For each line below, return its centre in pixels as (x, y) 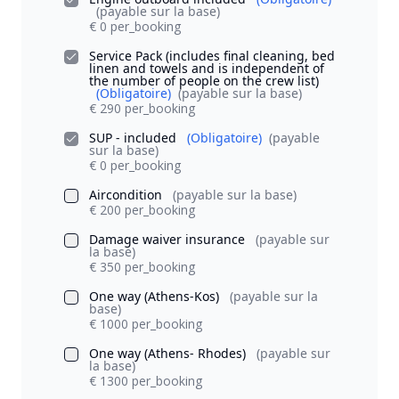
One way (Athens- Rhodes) (169, 353)
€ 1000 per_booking (146, 323)
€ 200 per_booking (142, 209)
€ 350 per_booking (142, 266)
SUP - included (134, 137)
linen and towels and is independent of (207, 68)
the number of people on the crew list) (204, 80)
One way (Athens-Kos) (156, 296)
